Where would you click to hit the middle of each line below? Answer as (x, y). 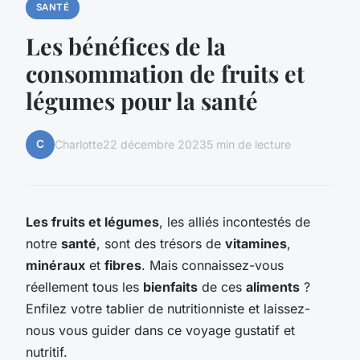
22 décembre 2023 (155, 145)
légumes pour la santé (142, 100)
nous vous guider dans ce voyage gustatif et (160, 330)
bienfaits (170, 286)
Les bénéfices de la (126, 45)
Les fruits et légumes (92, 221)
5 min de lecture (249, 145)
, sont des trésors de (161, 243)
